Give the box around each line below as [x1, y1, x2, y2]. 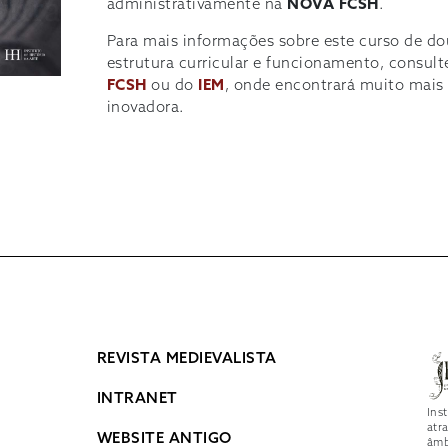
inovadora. [106, 98, 185, 117]
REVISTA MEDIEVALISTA [96, 350, 277, 369]
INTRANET [96, 390, 178, 409]
